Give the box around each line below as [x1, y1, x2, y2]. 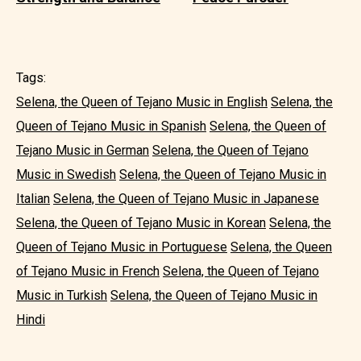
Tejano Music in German [16, 142, 149, 158]
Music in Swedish [16, 166, 116, 182]
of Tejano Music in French [16, 263, 160, 279]
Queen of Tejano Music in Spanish [16, 118, 206, 134]
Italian [16, 190, 50, 206]
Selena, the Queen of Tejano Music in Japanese [53, 190, 319, 206]
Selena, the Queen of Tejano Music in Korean [16, 214, 266, 230]
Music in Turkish [16, 287, 107, 303]
